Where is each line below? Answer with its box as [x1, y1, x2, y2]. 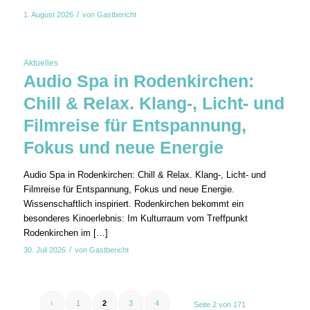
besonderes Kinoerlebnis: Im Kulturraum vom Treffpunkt [23, 212, 248, 224]
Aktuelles [23, 57, 58, 67]
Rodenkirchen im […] [23, 227, 108, 238]
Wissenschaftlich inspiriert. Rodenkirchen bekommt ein [23, 198, 244, 209]
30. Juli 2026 [23, 245, 66, 254]
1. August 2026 [23, 10, 73, 19]
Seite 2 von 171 [194, 300, 246, 309]
